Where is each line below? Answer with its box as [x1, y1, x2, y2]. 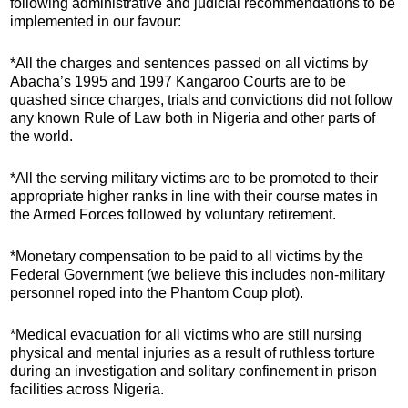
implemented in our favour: [10, 13, 181, 29]
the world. [10, 127, 73, 144]
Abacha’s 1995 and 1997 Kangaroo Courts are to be [10, 73, 346, 89]
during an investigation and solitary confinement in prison [10, 362, 377, 379]
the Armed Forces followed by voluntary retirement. [10, 206, 336, 222]
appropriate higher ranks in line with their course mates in [10, 188, 378, 204]
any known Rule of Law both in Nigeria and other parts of [10, 109, 375, 126]
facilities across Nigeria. [10, 381, 164, 397]
